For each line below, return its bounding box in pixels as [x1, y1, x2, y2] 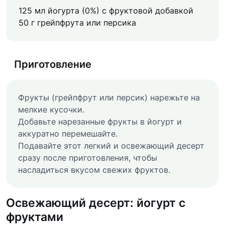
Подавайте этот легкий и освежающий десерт [18, 140, 204, 151]
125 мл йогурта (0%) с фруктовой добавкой [19, 5, 193, 16]
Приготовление [14, 58, 91, 70]
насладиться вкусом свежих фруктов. [18, 164, 170, 175]
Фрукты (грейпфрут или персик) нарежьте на [18, 92, 200, 102]
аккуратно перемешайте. [18, 128, 118, 139]
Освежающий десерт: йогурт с [6, 195, 185, 210]
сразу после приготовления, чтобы [18, 152, 157, 163]
